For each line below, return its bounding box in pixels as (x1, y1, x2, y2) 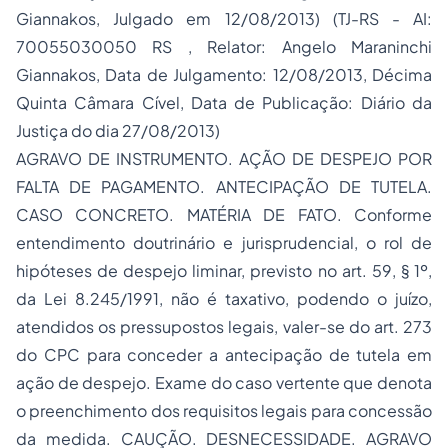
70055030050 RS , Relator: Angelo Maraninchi (16, 36, 432, 57)
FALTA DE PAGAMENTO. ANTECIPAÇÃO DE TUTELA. (16, 176, 432, 197)
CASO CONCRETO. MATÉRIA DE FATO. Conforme (16, 204, 432, 225)
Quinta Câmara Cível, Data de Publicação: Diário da (16, 92, 432, 113)
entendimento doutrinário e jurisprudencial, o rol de (16, 232, 432, 253)
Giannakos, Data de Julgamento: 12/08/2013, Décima (16, 64, 432, 85)
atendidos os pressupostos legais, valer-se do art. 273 (16, 316, 432, 337)
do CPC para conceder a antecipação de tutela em (16, 344, 432, 365)
